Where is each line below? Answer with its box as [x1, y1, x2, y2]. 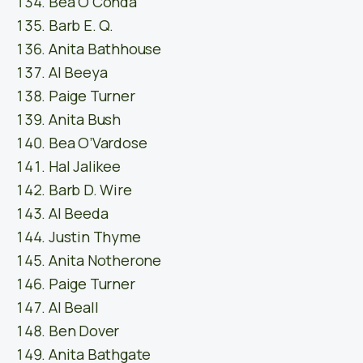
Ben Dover [49, 321, 120, 341]
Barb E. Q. [49, 15, 113, 36]
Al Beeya [49, 62, 108, 83]
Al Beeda [49, 203, 109, 224]
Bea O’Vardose [49, 133, 147, 153]
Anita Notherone [49, 250, 161, 271]
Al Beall [49, 297, 99, 318]
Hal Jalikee [49, 156, 121, 177]
